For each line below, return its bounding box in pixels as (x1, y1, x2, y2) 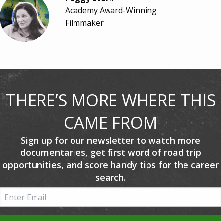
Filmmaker (65, 17, 104, 28)
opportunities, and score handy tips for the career (2, 159, 219, 171)
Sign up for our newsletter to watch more (21, 134, 200, 146)
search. (95, 171, 126, 183)
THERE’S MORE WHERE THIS (5, 89, 216, 111)
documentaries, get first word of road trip (20, 147, 201, 158)
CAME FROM (64, 111, 157, 134)
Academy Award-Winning (65, 5, 157, 16)
